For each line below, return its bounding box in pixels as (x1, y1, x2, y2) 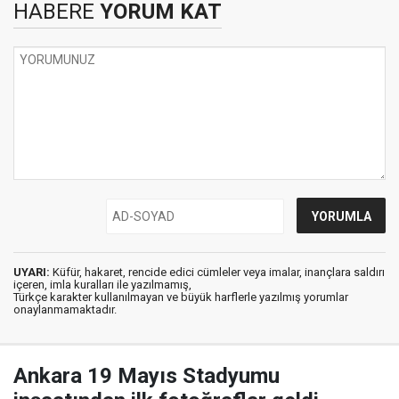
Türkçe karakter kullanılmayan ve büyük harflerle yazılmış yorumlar (13, 289, 348, 304)
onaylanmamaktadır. (13, 302, 117, 316)
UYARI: (13, 265, 50, 279)
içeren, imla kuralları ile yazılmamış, (13, 277, 191, 291)
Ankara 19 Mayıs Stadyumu (13, 362, 280, 388)
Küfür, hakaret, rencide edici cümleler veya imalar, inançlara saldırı (50, 265, 385, 279)
